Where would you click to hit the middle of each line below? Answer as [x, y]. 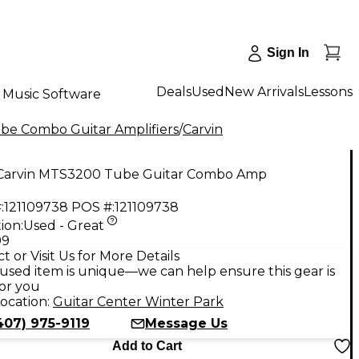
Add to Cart [147, 345]
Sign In [288, 52]
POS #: [93, 207]
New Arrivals [264, 91]
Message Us [186, 323]
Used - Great [64, 225]
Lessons [328, 91]
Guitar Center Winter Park [138, 301]
